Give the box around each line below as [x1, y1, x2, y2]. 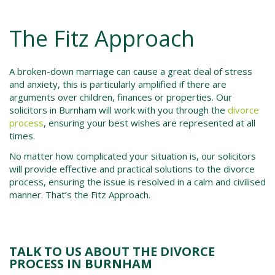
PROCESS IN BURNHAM [9, 255, 152, 272]
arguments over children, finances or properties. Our [9, 91, 232, 103]
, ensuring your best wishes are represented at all [44, 117, 255, 129]
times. [9, 130, 35, 142]
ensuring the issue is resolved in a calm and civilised [46, 176, 266, 188]
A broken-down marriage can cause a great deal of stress [9, 65, 252, 77]
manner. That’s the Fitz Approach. [9, 188, 150, 201]
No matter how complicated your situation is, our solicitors [9, 150, 256, 162]
